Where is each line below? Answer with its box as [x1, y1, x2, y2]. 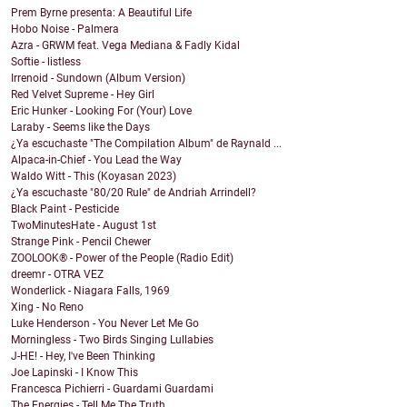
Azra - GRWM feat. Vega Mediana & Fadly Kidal [11, 39, 240, 53]
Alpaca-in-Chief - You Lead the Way [11, 154, 182, 167]
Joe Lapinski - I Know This [11, 366, 138, 380]
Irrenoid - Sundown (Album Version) [11, 72, 185, 85]
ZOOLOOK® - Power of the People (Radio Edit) [11, 252, 233, 265]
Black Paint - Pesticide [11, 203, 119, 216]
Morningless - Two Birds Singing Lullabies [11, 333, 213, 347]
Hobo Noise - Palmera [11, 23, 119, 36]
